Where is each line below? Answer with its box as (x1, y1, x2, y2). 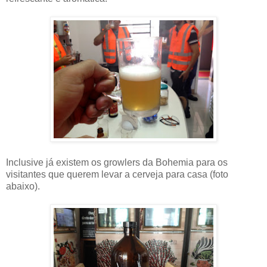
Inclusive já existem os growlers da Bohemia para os (6, 157, 228, 168)
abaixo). (6, 181, 40, 192)
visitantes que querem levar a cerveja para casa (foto (6, 169, 228, 180)
